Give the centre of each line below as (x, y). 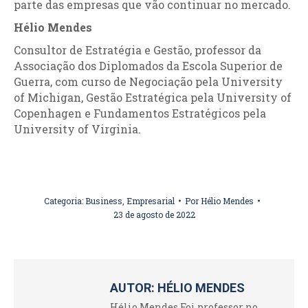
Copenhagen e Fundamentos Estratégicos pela (140, 113)
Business (104, 201)
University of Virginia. (77, 129)
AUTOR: (132, 288)
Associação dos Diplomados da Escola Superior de (148, 66)
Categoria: (65, 201)
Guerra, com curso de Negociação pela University (148, 81)
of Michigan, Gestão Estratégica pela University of (153, 97)
